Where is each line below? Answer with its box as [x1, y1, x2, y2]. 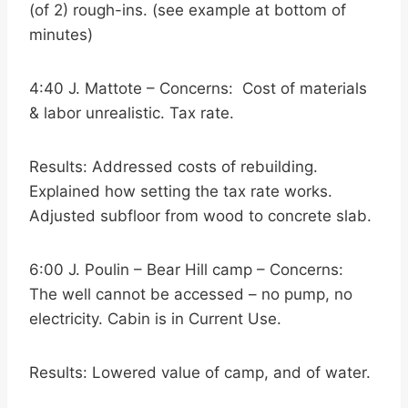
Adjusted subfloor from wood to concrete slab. [29, 207, 372, 225]
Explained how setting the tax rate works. [29, 182, 332, 200]
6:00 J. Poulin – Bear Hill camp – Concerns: [29, 260, 348, 279]
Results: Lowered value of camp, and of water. [29, 363, 371, 382]
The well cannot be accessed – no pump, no [29, 285, 352, 303]
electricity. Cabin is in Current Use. [29, 310, 281, 328]
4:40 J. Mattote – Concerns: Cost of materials [29, 79, 367, 97]
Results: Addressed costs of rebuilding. [29, 158, 318, 176]
